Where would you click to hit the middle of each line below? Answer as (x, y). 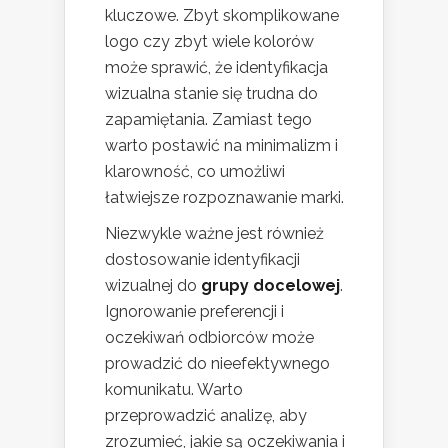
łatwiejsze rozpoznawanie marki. (224, 197)
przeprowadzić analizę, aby (206, 415)
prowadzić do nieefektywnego (217, 363)
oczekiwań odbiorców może (209, 337)
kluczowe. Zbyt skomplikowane (222, 15)
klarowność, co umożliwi (195, 171)
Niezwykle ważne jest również (214, 233)
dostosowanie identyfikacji (202, 259)
